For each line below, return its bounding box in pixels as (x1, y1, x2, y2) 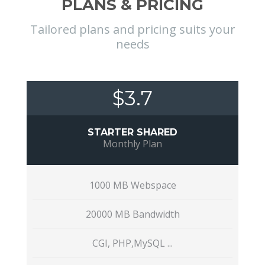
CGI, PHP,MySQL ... (92, 237, 173, 250)
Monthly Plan (103, 137, 162, 150)
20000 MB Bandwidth (85, 208, 180, 221)
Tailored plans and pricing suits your (30, 21, 235, 37)
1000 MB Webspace (89, 179, 176, 192)
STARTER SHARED (88, 127, 177, 138)
